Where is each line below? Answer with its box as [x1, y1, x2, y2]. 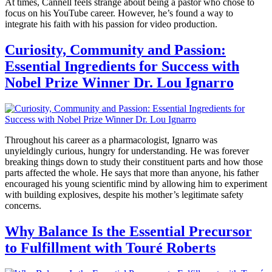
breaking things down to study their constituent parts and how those [5, 156, 263, 167]
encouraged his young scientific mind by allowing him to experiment [5, 178, 267, 189]
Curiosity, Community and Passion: [5, 41, 226, 58]
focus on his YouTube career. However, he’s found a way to [5, 7, 233, 18]
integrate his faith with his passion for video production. [5, 18, 217, 29]
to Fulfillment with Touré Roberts [5, 239, 216, 256]
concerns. [5, 200, 41, 211]
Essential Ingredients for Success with [5, 58, 239, 74]
